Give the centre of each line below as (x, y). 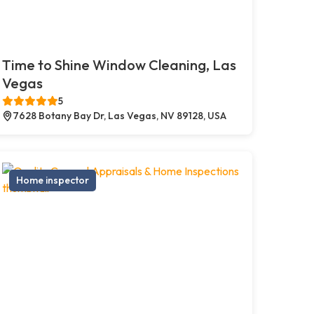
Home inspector (52, 180)
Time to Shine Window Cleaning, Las (119, 64)
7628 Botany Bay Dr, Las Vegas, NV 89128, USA (119, 115)
